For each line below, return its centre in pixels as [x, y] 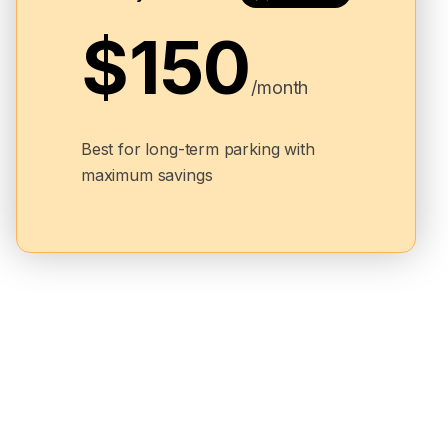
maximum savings [147, 175]
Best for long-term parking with [198, 149]
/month [280, 88]
